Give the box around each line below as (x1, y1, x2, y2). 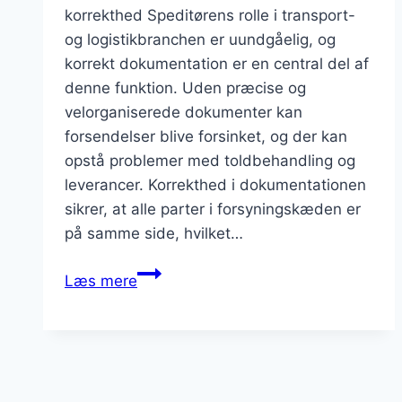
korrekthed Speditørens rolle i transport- (65, 6, 355, 25)
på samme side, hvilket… (65, 224, 243, 243)
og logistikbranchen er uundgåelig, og (65, 31, 336, 49)
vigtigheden (136, 311, 221, 330)
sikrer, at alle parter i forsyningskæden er (65, 200, 361, 219)
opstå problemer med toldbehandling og (65, 152, 355, 170)
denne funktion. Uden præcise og (65, 79, 306, 98)
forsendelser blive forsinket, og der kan (65, 127, 347, 146)
